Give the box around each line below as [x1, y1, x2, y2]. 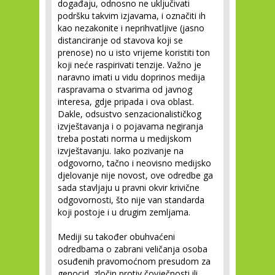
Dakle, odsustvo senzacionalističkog [58, 108, 201, 120]
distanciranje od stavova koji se [58, 34, 183, 46]
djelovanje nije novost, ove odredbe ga [58, 169, 213, 181]
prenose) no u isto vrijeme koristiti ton [58, 47, 210, 58]
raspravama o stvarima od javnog [58, 83, 192, 95]
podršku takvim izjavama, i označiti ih [58, 10, 206, 21]
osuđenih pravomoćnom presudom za [58, 255, 211, 267]
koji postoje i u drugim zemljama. [58, 206, 190, 218]
